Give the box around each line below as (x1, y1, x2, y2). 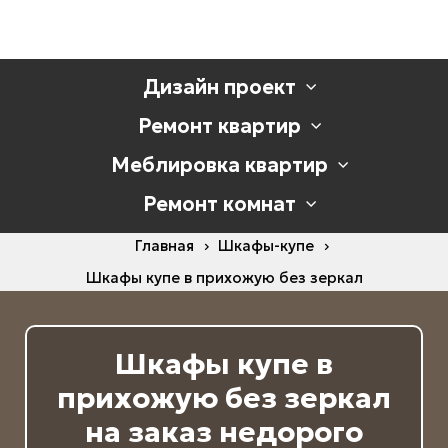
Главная (134, 236, 194, 256)
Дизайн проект (142, 73, 296, 100)
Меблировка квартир (110, 151, 328, 178)
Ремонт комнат (142, 190, 296, 217)
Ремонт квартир (137, 112, 301, 139)
